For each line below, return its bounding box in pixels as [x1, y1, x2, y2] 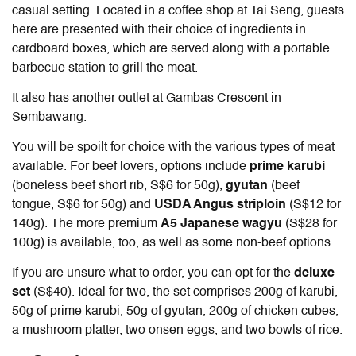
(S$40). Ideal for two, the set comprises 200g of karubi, [30, 285, 338, 299]
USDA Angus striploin [154, 198, 289, 211]
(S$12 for [289, 198, 341, 211]
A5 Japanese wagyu [161, 217, 282, 230]
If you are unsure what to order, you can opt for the [12, 266, 294, 280]
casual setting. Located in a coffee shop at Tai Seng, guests [12, 4, 344, 17]
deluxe [294, 266, 335, 280]
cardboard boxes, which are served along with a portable [12, 42, 330, 56]
